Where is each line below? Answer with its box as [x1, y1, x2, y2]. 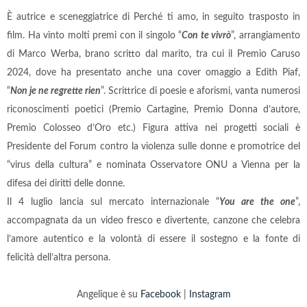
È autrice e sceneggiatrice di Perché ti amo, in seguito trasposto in [7, 12, 300, 22]
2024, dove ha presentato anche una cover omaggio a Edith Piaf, [7, 67, 300, 77]
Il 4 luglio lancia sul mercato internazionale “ [7, 197, 219, 207]
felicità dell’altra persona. [7, 252, 110, 262]
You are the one [219, 197, 295, 207]
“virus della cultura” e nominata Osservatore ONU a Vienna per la [7, 160, 300, 170]
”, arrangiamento [231, 30, 301, 40]
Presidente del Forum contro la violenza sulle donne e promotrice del [7, 141, 300, 151]
